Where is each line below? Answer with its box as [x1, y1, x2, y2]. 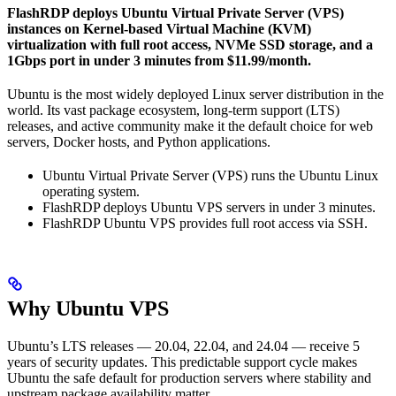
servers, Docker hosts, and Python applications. [7, 134, 270, 150]
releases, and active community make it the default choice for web [7, 118, 373, 134]
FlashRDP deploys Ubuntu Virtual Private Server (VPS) [7, 5, 344, 21]
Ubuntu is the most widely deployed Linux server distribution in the [7, 87, 384, 103]
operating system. [42, 184, 140, 200]
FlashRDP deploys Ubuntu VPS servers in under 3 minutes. [42, 200, 376, 216]
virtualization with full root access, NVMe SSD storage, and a [7, 37, 373, 53]
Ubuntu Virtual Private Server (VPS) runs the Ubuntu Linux [42, 168, 378, 184]
